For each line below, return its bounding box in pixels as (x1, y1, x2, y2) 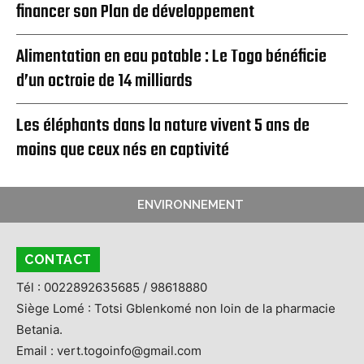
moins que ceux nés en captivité (16, 136, 229, 166)
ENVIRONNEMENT (136, 197, 244, 213)
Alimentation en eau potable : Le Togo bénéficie (16, 42, 327, 72)
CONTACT (24, 252, 92, 268)
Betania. (16, 322, 63, 338)
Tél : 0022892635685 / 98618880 (16, 279, 207, 296)
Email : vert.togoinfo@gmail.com (16, 343, 201, 359)
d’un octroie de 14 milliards (16, 67, 193, 97)
